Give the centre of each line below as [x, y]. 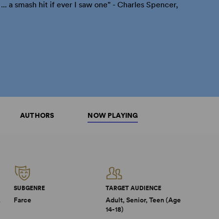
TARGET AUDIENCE [133, 188]
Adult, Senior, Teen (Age [143, 200]
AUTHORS [37, 115]
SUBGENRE [29, 188]
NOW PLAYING [113, 115]
